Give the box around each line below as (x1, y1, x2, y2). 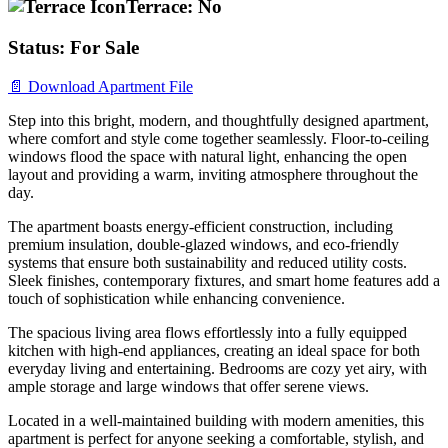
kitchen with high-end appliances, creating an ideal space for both (8, 341, 420, 359)
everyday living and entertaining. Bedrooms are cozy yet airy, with (8, 359, 427, 377)
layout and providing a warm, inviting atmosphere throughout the (8, 165, 418, 183)
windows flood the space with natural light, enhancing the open (8, 147, 407, 165)
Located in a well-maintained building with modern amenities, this (8, 411, 424, 429)
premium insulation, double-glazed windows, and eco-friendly (8, 235, 399, 253)
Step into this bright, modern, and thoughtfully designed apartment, (8, 111, 429, 129)
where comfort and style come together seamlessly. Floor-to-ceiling (8, 129, 429, 147)
